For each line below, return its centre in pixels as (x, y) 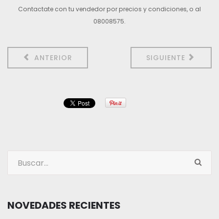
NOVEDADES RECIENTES (64, 205)
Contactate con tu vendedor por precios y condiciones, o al (109, 9)
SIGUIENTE (167, 58)
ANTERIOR (52, 58)
